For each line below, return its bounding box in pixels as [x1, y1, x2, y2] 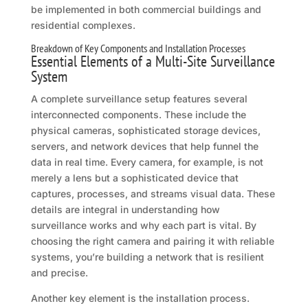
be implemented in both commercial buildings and [30, 3, 261, 16]
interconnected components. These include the [30, 109, 246, 121]
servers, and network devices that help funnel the [30, 140, 258, 153]
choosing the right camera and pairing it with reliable [30, 235, 274, 247]
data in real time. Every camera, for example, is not [30, 156, 263, 168]
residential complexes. [30, 19, 135, 32]
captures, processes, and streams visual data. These [30, 188, 275, 200]
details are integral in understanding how [30, 203, 220, 216]
